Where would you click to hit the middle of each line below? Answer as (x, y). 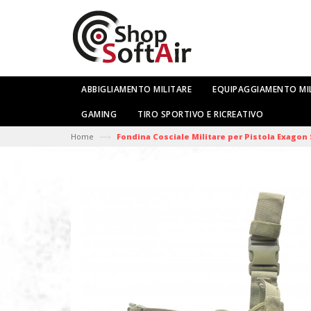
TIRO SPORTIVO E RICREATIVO (200, 114)
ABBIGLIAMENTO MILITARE (136, 89)
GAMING (99, 114)
